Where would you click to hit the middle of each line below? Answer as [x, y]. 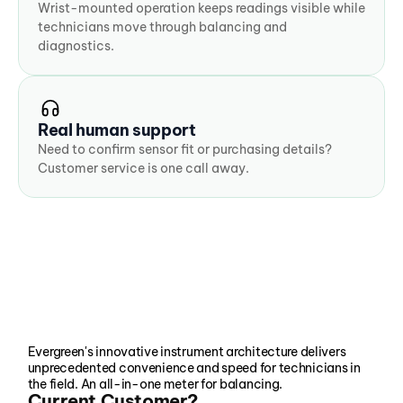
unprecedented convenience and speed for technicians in [194, 368]
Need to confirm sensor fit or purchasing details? [185, 149]
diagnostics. [76, 46]
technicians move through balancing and [162, 27]
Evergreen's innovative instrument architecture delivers [187, 352]
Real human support [117, 130]
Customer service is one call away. [143, 168]
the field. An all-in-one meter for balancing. [155, 384]
